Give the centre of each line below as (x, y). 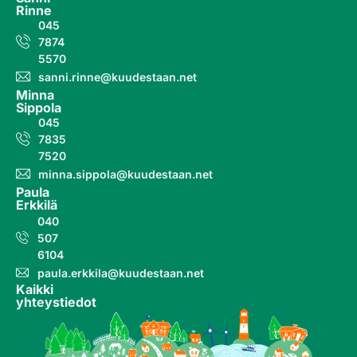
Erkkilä (37, 204)
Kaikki (35, 289)
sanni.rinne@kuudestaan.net (117, 76)
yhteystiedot (56, 302)
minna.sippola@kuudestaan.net (125, 174)
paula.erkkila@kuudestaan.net (121, 273)
